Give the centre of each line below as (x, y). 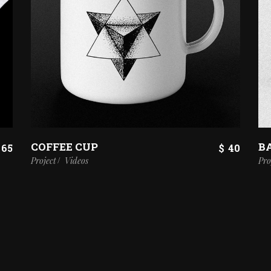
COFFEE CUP (64, 146)
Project (43, 160)
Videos (76, 160)
